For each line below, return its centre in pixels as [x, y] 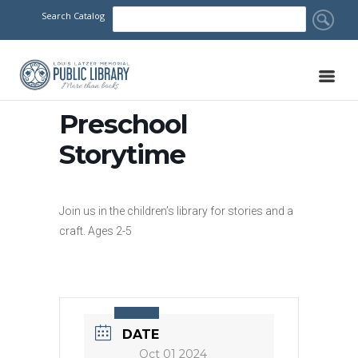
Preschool [123, 124]
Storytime [122, 154]
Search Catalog [73, 16]
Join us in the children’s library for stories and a [176, 211]
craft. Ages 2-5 [95, 231]
